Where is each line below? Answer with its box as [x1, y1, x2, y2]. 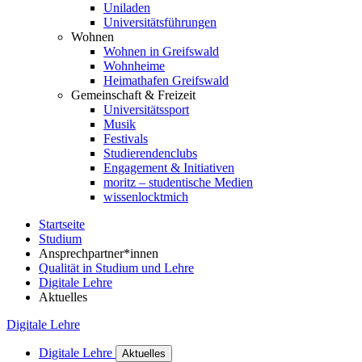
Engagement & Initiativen [103, 161, 234, 175]
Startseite [39, 217, 85, 231]
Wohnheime [103, 59, 165, 73]
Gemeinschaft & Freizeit [71, 88, 196, 102]
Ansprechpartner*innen [39, 246, 158, 260]
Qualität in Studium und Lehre [39, 261, 194, 275]
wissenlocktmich [103, 190, 188, 204]
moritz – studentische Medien [103, 175, 253, 189]
